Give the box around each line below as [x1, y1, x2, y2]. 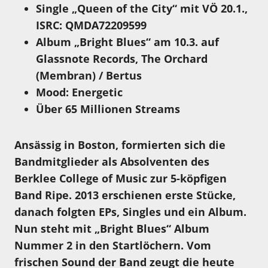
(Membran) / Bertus [36, 68, 142, 83]
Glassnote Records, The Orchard [36, 51, 208, 66]
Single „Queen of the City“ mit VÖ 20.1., [36, 1, 248, 16]
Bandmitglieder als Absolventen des [14, 154, 209, 169]
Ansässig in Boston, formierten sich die [14, 138, 226, 153]
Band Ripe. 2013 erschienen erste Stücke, [14, 188, 236, 203]
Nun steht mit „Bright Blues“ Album [14, 221, 209, 236]
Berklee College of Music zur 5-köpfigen [14, 171, 227, 186]
